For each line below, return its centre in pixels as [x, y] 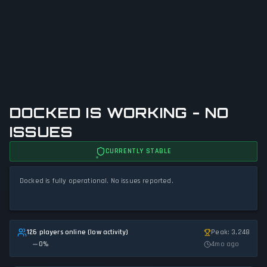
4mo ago [225, 244]
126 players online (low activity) [78, 232]
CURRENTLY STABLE [138, 151]
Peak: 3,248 [230, 232]
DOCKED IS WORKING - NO [119, 113]
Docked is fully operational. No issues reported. [97, 181]
